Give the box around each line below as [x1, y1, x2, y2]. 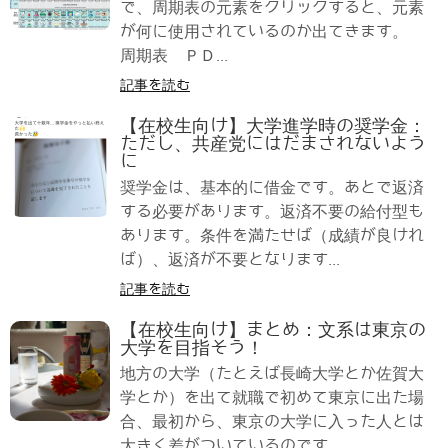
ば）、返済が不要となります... [120, 250, 340, 268]
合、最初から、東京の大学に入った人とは [120, 412, 424, 430]
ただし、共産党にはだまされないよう [120, 133, 426, 154]
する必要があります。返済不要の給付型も [120, 202, 424, 220]
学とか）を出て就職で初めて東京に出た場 [120, 388, 424, 406]
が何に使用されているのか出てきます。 [120, 22, 408, 40]
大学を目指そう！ [120, 337, 264, 358]
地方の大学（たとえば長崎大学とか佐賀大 [120, 364, 424, 382]
